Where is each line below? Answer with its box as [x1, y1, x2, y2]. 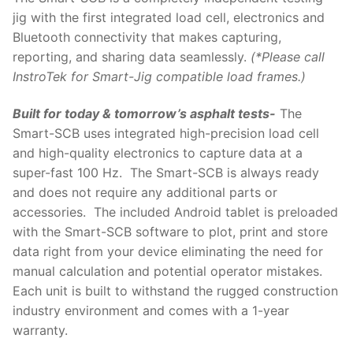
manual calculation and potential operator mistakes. [13, 263, 326, 280]
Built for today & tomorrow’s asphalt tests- [13, 106, 276, 122]
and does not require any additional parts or [13, 184, 277, 201]
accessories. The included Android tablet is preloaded [13, 204, 338, 221]
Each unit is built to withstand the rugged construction [13, 283, 338, 299]
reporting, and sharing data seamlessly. [13, 48, 251, 65]
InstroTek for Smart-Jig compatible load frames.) [13, 68, 306, 84]
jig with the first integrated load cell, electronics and [13, 9, 325, 25]
